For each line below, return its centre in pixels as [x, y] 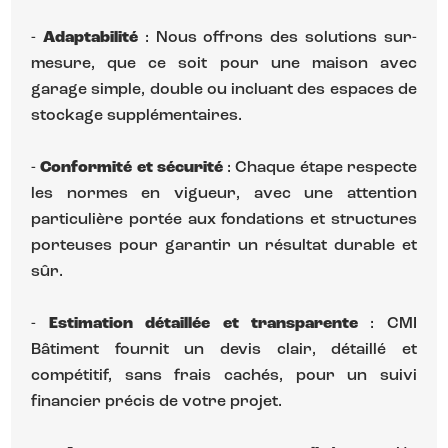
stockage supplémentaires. [137, 115]
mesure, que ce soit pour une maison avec [224, 63]
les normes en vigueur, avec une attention [224, 193]
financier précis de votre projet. [157, 401]
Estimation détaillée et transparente [203, 323]
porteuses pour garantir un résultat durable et [224, 245]
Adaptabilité [94, 37]
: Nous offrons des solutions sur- [280, 37]
